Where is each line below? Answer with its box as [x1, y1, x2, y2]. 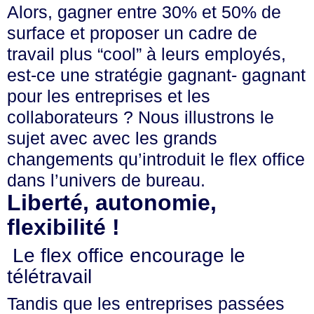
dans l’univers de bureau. [7, 170, 205, 190]
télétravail [7, 266, 97, 287]
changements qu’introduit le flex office [7, 149, 305, 169]
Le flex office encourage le [7, 245, 245, 266]
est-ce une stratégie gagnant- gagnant [7, 65, 306, 85]
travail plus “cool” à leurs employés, [7, 44, 286, 64]
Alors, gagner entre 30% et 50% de [7, 2, 281, 22]
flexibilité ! [7, 214, 120, 240]
